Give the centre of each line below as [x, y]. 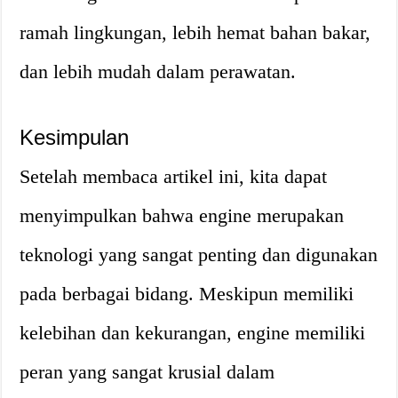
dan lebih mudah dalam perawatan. [158, 72]
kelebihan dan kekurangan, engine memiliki [193, 333]
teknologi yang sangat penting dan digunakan [199, 255]
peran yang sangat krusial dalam [147, 372]
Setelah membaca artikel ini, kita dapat [174, 176]
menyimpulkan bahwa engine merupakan [182, 215]
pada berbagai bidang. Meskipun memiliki [187, 294]
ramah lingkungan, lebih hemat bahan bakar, [195, 32]
